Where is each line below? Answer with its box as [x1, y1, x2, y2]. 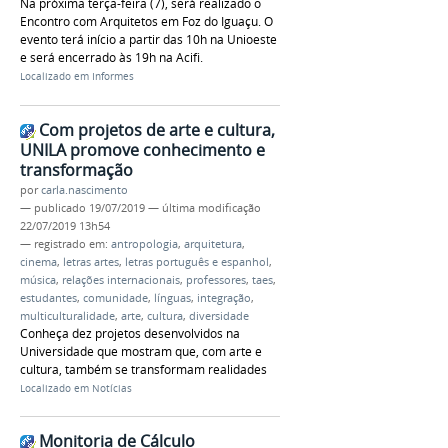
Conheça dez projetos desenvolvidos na [20, 324, 240, 342]
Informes [92, 70, 134, 83]
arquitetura [184, 236, 242, 251]
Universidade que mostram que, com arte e [20, 342, 262, 360]
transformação [20, 158, 133, 181]
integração [197, 290, 251, 305]
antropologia [111, 236, 178, 251]
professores [186, 272, 246, 287]
